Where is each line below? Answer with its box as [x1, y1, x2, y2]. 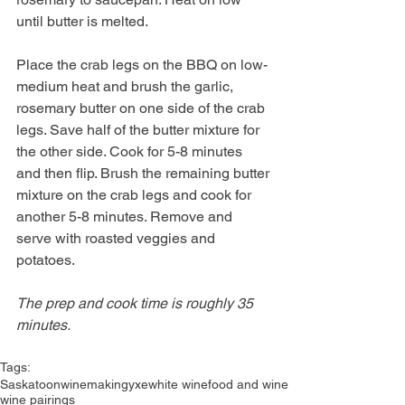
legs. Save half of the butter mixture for [16, 120, 263, 138]
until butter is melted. [16, 12, 148, 30]
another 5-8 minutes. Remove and [16, 207, 236, 225]
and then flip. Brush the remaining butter [16, 164, 273, 182]
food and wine [208, 376, 288, 391]
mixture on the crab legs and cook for [16, 185, 255, 203]
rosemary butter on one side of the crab [16, 99, 268, 117]
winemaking [61, 376, 128, 391]
